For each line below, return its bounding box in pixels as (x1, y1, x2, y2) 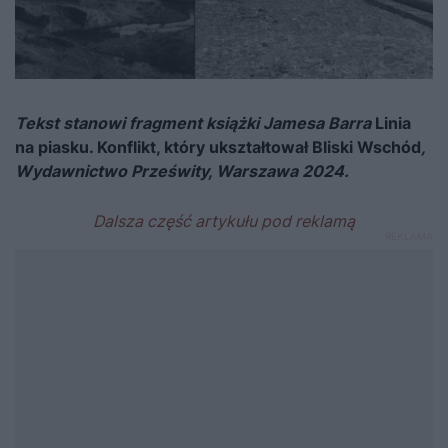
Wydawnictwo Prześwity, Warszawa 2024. (15, 161, 349, 182)
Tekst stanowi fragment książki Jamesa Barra (15, 113, 375, 134)
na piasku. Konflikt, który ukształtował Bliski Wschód (15, 137, 421, 158)
